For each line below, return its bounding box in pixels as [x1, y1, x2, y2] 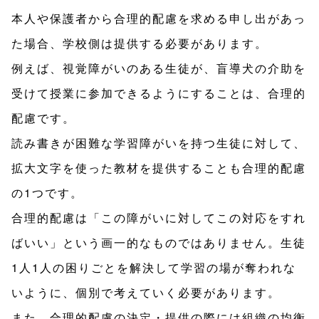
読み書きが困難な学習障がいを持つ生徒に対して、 [11, 135, 306, 152]
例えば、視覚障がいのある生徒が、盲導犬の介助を [11, 60, 306, 77]
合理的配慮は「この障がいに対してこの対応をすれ [11, 209, 306, 226]
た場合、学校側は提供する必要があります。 [11, 35, 268, 52]
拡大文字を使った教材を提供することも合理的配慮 [11, 159, 306, 177]
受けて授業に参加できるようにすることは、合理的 [11, 85, 306, 102]
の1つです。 [11, 184, 83, 202]
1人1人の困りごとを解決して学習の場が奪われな [11, 259, 296, 276]
